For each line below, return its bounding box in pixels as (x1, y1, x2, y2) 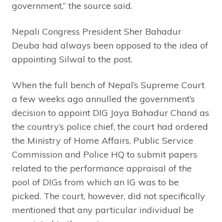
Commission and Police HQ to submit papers (12, 148, 197, 160)
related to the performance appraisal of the (12, 162, 192, 174)
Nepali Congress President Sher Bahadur (12, 25, 181, 37)
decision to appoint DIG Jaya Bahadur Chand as (12, 107, 209, 118)
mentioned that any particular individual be (12, 204, 194, 216)
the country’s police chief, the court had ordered (12, 120, 208, 132)
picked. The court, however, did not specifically (12, 190, 205, 202)
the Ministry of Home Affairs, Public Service (12, 134, 193, 146)
